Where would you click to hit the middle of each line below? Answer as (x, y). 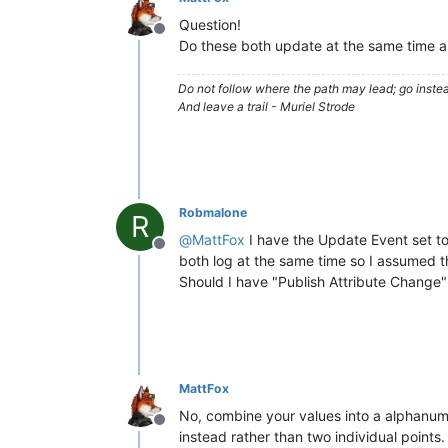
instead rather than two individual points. (312, 436)
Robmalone (213, 212)
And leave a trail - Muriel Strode (266, 106)
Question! (210, 24)
